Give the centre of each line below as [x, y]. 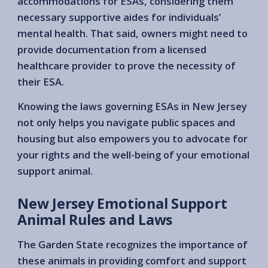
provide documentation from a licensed [112, 49]
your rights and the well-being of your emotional [133, 154]
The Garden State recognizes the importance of [133, 244]
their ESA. [41, 81]
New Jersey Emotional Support [122, 203]
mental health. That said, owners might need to [133, 33]
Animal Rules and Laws [95, 219]
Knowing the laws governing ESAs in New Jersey [132, 106]
